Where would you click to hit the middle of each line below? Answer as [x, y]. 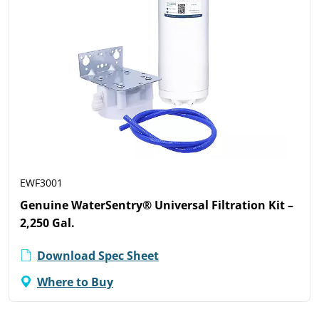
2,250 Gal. [47, 223]
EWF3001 [41, 183]
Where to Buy [75, 282]
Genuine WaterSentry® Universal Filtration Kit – [157, 205]
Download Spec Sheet [98, 256]
